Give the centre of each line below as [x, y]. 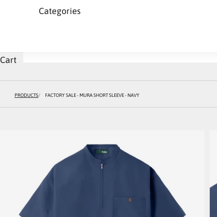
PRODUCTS [26, 95]
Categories [60, 11]
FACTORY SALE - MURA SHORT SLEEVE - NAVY [92, 95]
